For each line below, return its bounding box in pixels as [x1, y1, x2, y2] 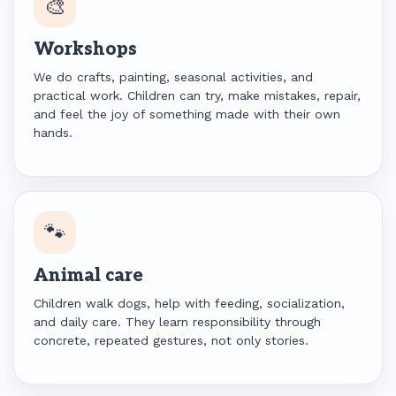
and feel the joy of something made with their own [34, 107, 340, 121]
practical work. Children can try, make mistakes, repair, [34, 88, 361, 103]
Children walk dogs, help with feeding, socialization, [34, 296, 345, 310]
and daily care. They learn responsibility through [34, 315, 321, 329]
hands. [34, 126, 72, 140]
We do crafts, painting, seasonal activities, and [34, 70, 313, 84]
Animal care [34, 265, 143, 286]
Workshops [34, 39, 137, 60]
